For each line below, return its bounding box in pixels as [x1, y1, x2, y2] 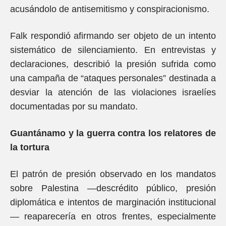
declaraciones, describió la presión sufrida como [10, 59, 216, 69]
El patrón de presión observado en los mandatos [10, 169, 216, 179]
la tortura [10, 142, 49, 152]
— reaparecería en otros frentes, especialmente [10, 211, 216, 221]
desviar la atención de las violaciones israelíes [10, 87, 216, 97]
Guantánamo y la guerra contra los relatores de [10, 128, 216, 138]
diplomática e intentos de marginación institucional [10, 197, 216, 207]
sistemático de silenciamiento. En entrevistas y [10, 45, 216, 55]
